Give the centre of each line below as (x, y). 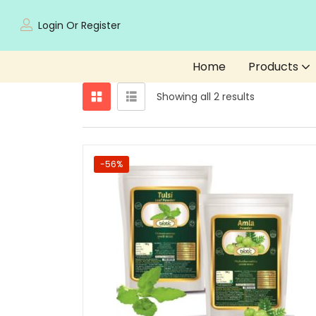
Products (274, 66)
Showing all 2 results (206, 96)
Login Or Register (79, 25)
